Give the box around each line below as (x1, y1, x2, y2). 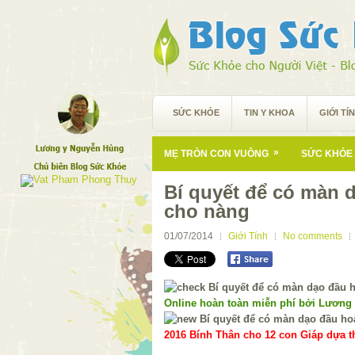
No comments (283, 231, 342, 242)
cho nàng (164, 200, 250, 222)
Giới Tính (228, 231, 268, 242)
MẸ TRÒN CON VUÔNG (164, 148, 269, 159)
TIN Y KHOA (244, 108, 295, 117)
